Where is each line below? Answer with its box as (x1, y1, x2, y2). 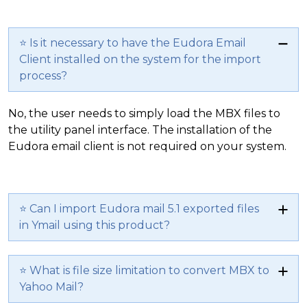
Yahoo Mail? (19, 280, 84, 293)
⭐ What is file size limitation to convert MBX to (19, 263, 269, 277)
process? (19, 69, 67, 82)
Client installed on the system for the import (19, 52, 261, 66)
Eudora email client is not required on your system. (8, 139, 286, 153)
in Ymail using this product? (19, 218, 170, 232)
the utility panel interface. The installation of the (8, 123, 272, 136)
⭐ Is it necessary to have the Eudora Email (19, 36, 246, 49)
